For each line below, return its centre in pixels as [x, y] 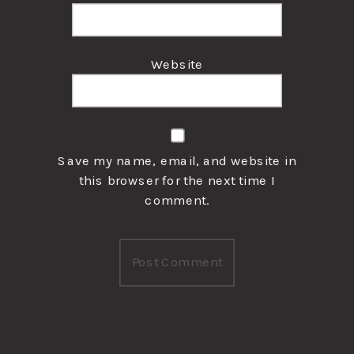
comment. [177, 200]
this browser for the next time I [177, 180]
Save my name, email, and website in [177, 160]
